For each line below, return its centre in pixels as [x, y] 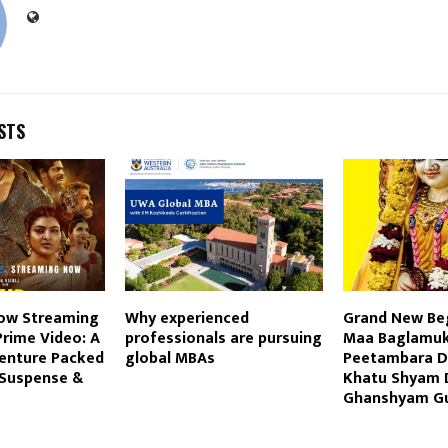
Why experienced [186, 319]
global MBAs [169, 359]
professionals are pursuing [223, 339]
